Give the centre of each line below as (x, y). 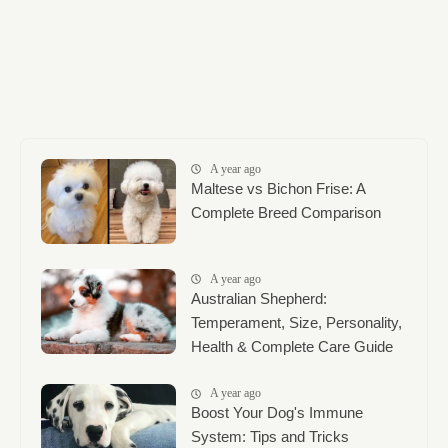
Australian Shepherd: (259, 298)
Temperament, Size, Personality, (296, 322)
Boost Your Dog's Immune (277, 413)
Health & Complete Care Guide (292, 346)
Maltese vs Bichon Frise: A (278, 188)
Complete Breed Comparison (286, 212)
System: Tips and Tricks (270, 437)
